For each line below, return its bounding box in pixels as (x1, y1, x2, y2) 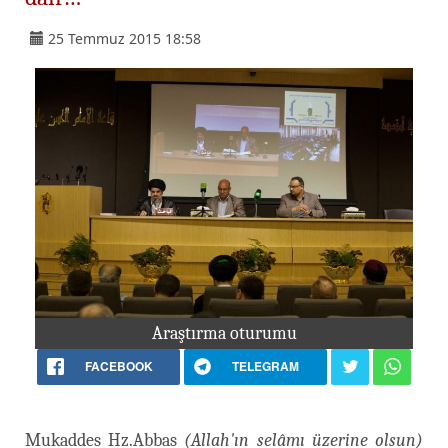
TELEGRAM (232, 356, 299, 375)
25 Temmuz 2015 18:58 (48, 28, 201, 48)
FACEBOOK (84, 356, 153, 375)
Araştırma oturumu (151, 322, 297, 344)
